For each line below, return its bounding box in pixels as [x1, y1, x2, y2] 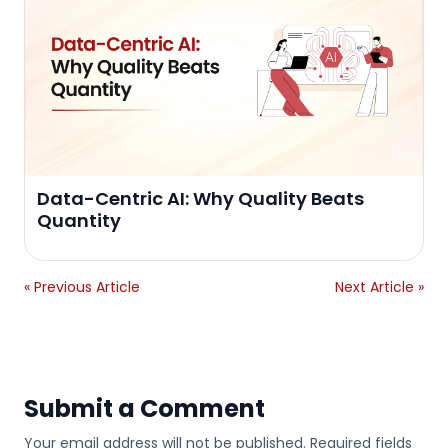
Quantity [37, 208, 121, 234]
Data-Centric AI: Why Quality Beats [37, 186, 364, 212]
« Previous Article [24, 277, 140, 298]
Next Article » [335, 277, 424, 298]
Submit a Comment [24, 392, 265, 426]
